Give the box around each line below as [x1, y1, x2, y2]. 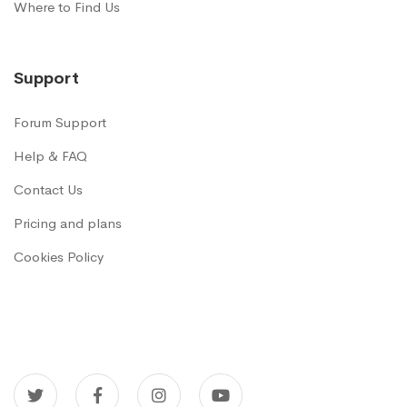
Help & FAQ [14, 147, 87, 164]
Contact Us [14, 181, 83, 198]
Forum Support [14, 114, 106, 131]
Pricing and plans [14, 214, 122, 232]
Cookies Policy [14, 248, 104, 265]
